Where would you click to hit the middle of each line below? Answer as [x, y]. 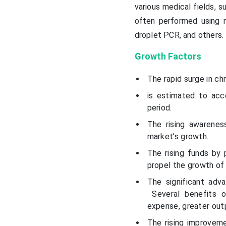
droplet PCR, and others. [179, 35]
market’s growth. [178, 137]
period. [160, 108]
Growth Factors [168, 56]
